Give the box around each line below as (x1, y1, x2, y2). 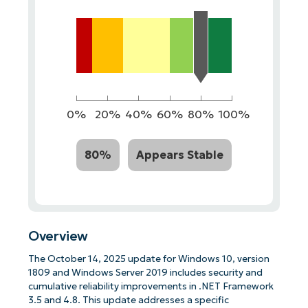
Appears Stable (136, 147, 224, 162)
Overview (27, 228, 89, 245)
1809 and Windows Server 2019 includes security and (27, 267, 263, 279)
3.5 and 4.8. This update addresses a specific (27, 294, 229, 307)
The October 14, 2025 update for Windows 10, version (27, 253, 269, 265)
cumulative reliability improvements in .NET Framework (27, 280, 274, 293)
